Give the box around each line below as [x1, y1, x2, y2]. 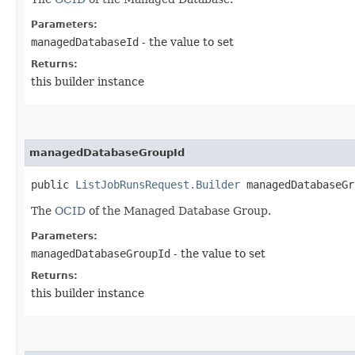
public [31, 177, 75, 191]
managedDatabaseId [31, 35, 139, 48]
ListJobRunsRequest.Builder [75, 177, 240, 191]
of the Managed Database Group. [86, 204, 271, 217]
